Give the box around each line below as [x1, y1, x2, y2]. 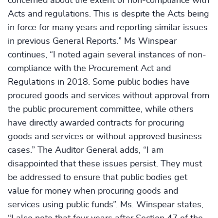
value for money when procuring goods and [8, 187, 178, 196]
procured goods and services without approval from [8, 91, 209, 100]
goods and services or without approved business [8, 132, 202, 141]
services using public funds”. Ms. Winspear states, [8, 200, 203, 209]
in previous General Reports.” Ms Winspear [8, 37, 177, 46]
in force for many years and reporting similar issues [8, 23, 208, 32]
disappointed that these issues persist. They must [8, 160, 202, 168]
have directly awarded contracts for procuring [8, 119, 184, 127]
